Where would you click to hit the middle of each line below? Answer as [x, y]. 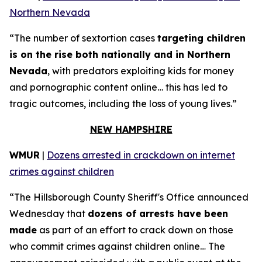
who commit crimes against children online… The [117, 246]
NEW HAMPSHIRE [131, 129]
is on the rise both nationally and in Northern [120, 54]
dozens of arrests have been [158, 213]
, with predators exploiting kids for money [141, 71]
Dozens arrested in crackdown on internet [141, 155]
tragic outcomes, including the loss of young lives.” [123, 104]
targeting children [201, 38]
